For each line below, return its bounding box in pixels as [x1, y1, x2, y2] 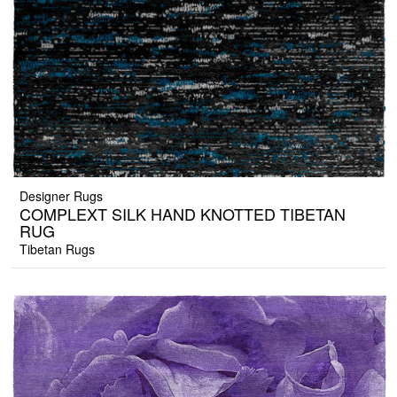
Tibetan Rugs [19, 240, 95, 259]
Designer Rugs [19, 187, 103, 206]
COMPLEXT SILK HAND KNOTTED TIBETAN [19, 202, 346, 226]
